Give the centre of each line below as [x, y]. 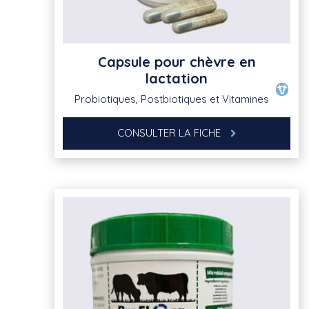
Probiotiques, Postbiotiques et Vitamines [171, 99]
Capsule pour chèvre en [177, 62]
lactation [177, 79]
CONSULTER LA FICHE [170, 133]
